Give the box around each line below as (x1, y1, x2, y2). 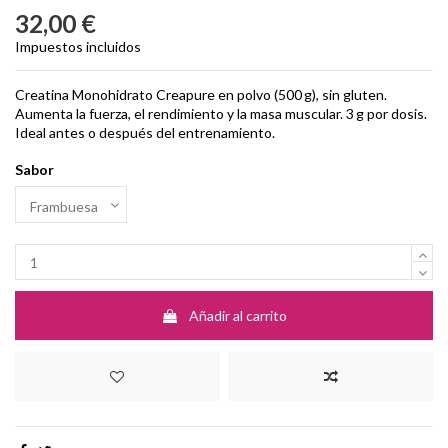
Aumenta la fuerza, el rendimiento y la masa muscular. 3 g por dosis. (15, 105, 427, 123)
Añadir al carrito (189, 307, 287, 325)
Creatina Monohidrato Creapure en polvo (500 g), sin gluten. (15, 86, 387, 104)
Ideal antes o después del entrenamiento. (15, 124, 275, 142)
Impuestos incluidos (15, 38, 141, 56)
